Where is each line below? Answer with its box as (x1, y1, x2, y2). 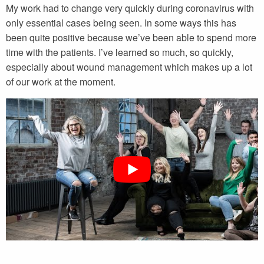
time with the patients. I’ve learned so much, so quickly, (6, 45, 233, 60)
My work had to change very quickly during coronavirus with (6, 1, 254, 15)
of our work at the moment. (6, 75, 115, 89)
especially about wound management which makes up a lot (6, 60, 252, 74)
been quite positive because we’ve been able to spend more (6, 31, 256, 45)
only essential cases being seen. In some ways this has (6, 16, 236, 30)
